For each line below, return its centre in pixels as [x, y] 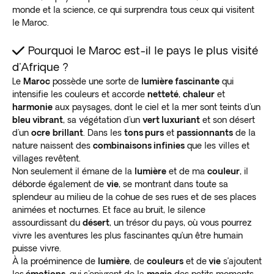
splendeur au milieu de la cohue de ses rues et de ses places [134, 197]
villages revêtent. [46, 158]
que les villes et [217, 145]
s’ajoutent [241, 261]
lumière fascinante [180, 81]
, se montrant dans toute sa [173, 184]
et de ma [187, 171]
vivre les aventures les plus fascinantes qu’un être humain [128, 235]
